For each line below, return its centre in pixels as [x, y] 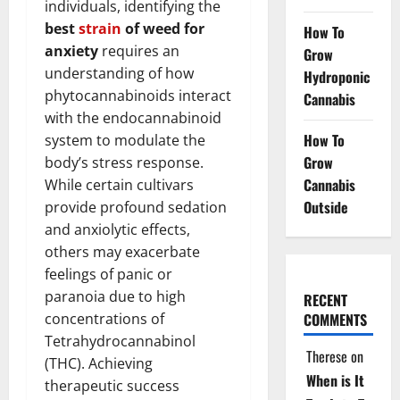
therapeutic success [112, 385]
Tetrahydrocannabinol [120, 341]
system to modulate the [125, 140]
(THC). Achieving [99, 363]
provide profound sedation [136, 207]
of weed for [163, 28]
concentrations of [104, 318]
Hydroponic [336, 76]
